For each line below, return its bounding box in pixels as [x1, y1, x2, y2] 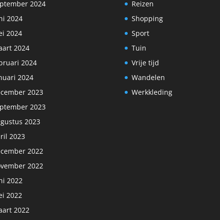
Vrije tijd [131, 57, 159, 67]
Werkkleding [131, 87, 172, 97]
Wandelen [131, 72, 165, 82]
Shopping [131, 13, 163, 23]
